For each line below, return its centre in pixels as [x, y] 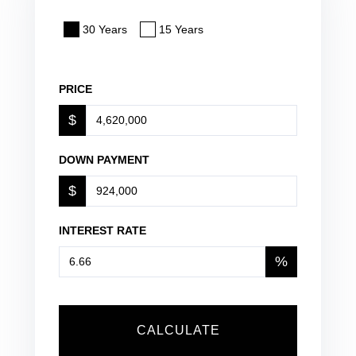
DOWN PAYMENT [104, 159]
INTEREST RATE [103, 230]
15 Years [181, 29]
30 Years [105, 29]
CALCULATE [178, 330]
